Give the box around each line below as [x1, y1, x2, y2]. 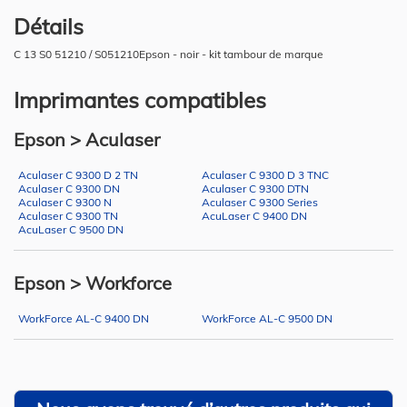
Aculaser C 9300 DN [18, 181, 120, 195]
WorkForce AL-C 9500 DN [201, 311, 333, 325]
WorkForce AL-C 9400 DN [18, 311, 149, 325]
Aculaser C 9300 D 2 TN [18, 167, 138, 182]
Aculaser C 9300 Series [201, 194, 318, 209]
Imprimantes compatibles [14, 85, 266, 114]
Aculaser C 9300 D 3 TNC [201, 167, 329, 182]
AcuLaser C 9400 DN [201, 208, 307, 223]
